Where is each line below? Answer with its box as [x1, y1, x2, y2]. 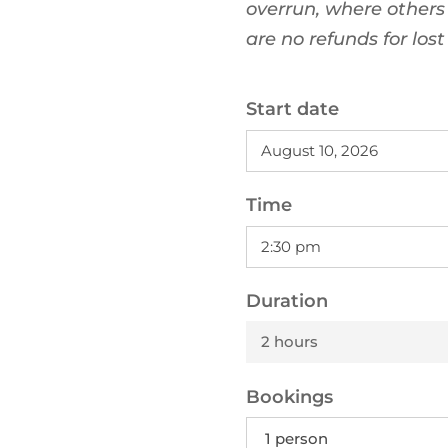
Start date [245, 98, 339, 121]
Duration [245, 289, 328, 312]
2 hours [260, 332, 318, 352]
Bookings [245, 385, 333, 408]
